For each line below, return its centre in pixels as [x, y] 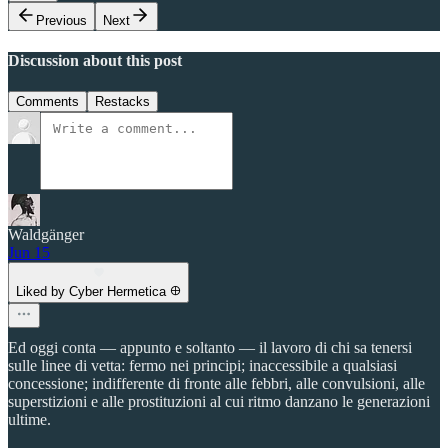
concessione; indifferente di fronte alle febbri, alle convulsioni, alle [216, 384]
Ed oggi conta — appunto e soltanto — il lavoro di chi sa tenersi [210, 348]
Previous [61, 20]
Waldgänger [46, 235]
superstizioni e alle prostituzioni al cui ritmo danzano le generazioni [219, 402]
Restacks [122, 102]
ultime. [29, 420]
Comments [47, 102]
